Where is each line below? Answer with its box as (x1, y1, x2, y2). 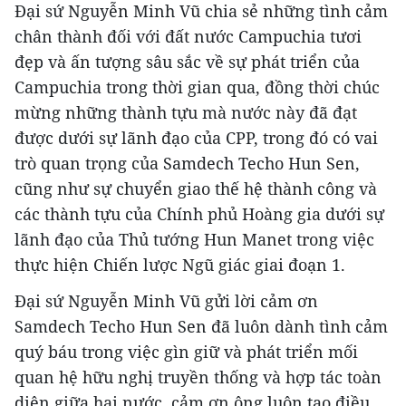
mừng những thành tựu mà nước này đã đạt (14, 101, 357, 124)
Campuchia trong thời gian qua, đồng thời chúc (14, 76, 380, 99)
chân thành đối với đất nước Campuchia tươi (14, 25, 362, 48)
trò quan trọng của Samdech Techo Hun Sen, (14, 152, 360, 175)
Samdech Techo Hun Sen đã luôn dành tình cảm (14, 315, 388, 338)
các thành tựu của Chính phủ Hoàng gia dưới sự (14, 203, 384, 226)
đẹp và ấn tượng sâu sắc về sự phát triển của (14, 51, 360, 73)
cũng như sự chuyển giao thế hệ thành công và (14, 178, 377, 200)
